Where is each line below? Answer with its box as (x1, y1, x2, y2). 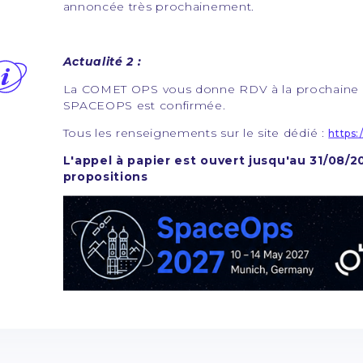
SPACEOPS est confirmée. (62, 97, 226, 113)
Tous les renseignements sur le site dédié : (62, 125, 329, 140)
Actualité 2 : (62, 53, 142, 69)
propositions (62, 169, 148, 184)
